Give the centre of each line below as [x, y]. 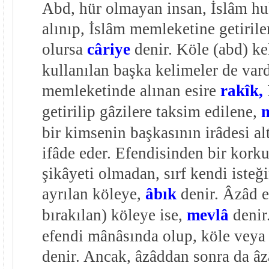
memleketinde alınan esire [131, 91]
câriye [108, 50]
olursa [64, 50]
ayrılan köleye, [93, 194]
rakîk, [241, 91]
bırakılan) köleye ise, [114, 215]
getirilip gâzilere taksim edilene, [151, 112]
